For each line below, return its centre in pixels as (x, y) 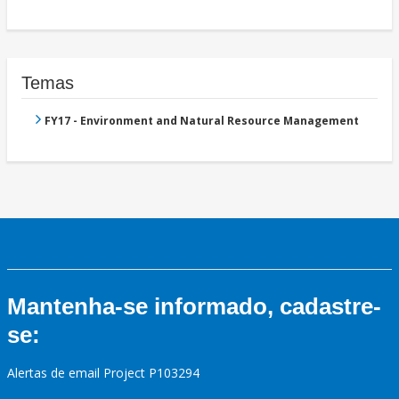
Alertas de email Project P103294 (103, 373)
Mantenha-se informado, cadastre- (194, 307)
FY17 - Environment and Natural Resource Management (202, 121)
